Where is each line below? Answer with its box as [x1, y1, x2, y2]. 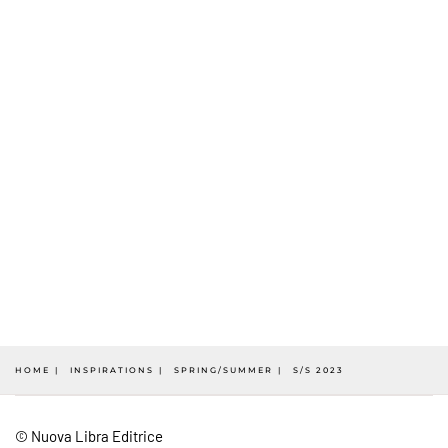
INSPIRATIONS [70, 365, 154, 375]
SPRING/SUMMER [174, 365, 273, 375]
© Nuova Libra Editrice [15, 427, 163, 445]
